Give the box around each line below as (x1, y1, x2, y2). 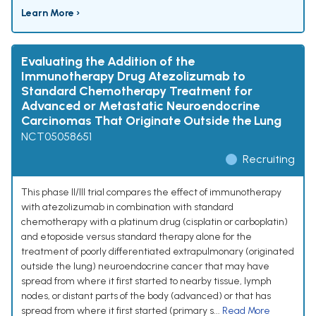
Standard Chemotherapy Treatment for (21, 83, 253, 99)
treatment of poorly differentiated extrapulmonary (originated (21, 245, 294, 258)
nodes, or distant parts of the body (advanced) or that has (21, 290, 271, 303)
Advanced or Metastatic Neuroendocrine (21, 98, 260, 114)
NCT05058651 (21, 130, 92, 144)
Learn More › (21, 7, 80, 20)
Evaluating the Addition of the (21, 54, 195, 70)
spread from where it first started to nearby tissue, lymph (21, 275, 272, 288)
